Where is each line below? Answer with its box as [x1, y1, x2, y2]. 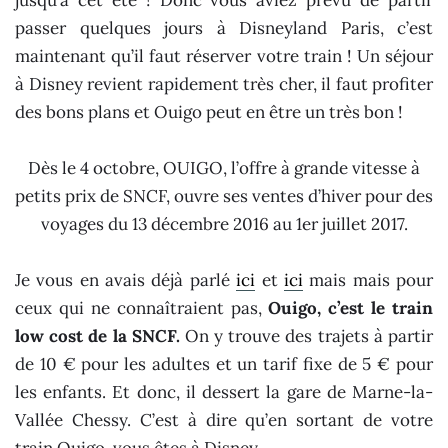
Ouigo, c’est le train [268, 297, 433, 320]
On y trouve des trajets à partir [179, 325, 434, 348]
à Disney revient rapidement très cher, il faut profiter [15, 73, 433, 95]
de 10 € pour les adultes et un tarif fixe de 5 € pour [15, 353, 433, 376]
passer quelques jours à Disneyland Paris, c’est [15, 17, 433, 39]
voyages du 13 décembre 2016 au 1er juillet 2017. [40, 213, 408, 236]
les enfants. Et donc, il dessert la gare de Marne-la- [15, 381, 433, 404]
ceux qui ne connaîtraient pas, [15, 297, 269, 320]
